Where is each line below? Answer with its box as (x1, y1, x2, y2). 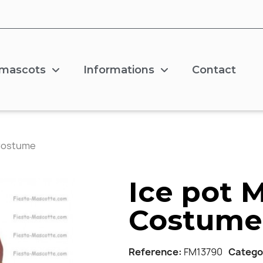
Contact (192, 63, 237, 77)
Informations (83, 63, 155, 77)
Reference (129, 245, 178, 258)
